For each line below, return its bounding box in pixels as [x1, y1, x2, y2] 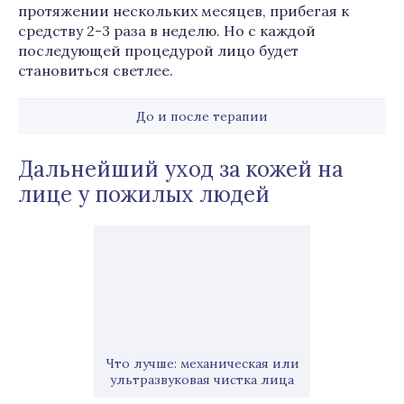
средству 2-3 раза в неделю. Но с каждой [18, 22, 316, 40]
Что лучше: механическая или [105, 355, 299, 372]
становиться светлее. [18, 61, 173, 79]
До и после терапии [136, 108, 268, 124]
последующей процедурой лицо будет [18, 41, 298, 60]
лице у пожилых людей [18, 180, 270, 208]
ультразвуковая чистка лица [110, 372, 294, 388]
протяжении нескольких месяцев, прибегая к [18, 2, 349, 20]
